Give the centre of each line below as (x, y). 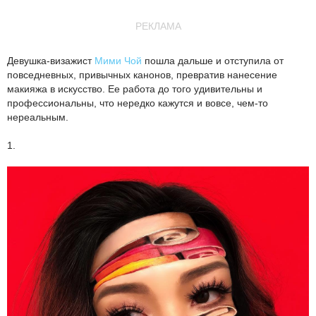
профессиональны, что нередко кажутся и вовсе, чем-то (138, 103)
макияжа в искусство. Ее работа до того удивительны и (135, 89)
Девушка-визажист (51, 61)
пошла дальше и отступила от (213, 61)
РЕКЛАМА (158, 26)
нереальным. (38, 117)
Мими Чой (118, 61)
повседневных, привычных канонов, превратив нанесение (142, 75)
